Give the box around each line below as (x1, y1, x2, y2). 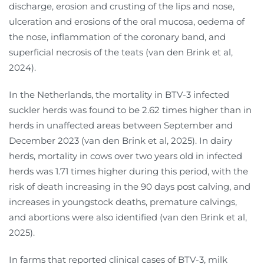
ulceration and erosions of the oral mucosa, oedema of (9, 15, 245, 27)
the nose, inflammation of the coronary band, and (9, 31, 226, 42)
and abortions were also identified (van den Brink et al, (9, 211, 247, 223)
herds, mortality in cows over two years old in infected (9, 150, 242, 161)
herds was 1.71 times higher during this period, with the (9, 165, 248, 177)
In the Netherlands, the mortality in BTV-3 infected (9, 88, 229, 100)
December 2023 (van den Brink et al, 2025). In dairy (9, 134, 232, 146)
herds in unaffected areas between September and (9, 119, 233, 131)
